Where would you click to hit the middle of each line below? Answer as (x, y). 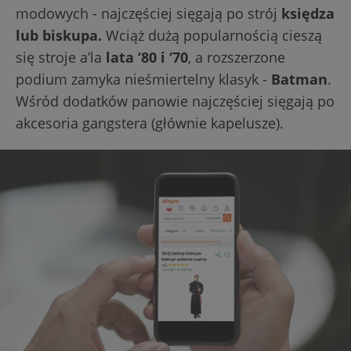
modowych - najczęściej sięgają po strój (148, 13)
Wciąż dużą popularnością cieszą (212, 35)
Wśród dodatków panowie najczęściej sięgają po (175, 101)
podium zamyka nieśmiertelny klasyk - (143, 79)
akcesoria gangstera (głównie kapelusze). (150, 123)
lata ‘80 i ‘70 (145, 57)
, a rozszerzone (237, 57)
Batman (299, 79)
